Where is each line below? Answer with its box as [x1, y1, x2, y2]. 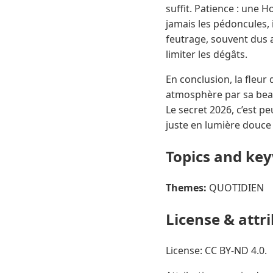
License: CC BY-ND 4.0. [166, 243, 267, 257]
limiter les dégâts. [166, 48, 247, 62]
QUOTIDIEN [207, 181, 264, 195]
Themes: [166, 181, 207, 195]
